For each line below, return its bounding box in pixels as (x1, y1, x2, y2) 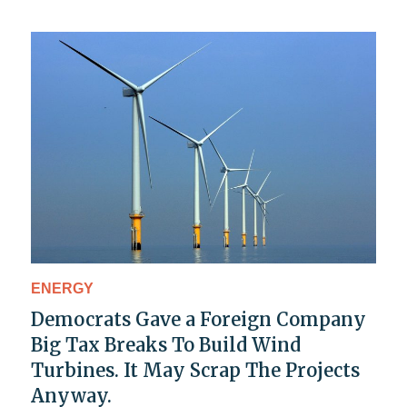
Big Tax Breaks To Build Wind (31, 333, 301, 356)
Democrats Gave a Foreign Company (31, 307, 366, 331)
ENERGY (31, 280, 94, 296)
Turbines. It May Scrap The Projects (31, 358, 360, 382)
